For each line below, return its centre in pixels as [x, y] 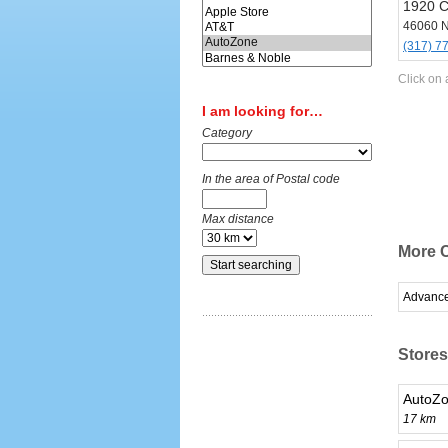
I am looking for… [262, 111]
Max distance [238, 219]
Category [227, 133]
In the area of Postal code [271, 179]
